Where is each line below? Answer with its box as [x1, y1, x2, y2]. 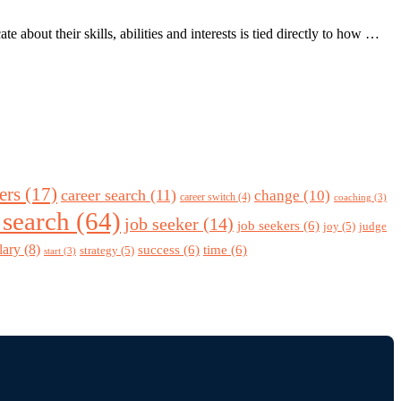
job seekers [237, 218, 300, 234]
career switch [180, 191, 235, 204]
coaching [334, 192, 371, 203]
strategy [80, 243, 118, 258]
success [138, 243, 180, 258]
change [254, 186, 300, 205]
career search [61, 186, 146, 205]
